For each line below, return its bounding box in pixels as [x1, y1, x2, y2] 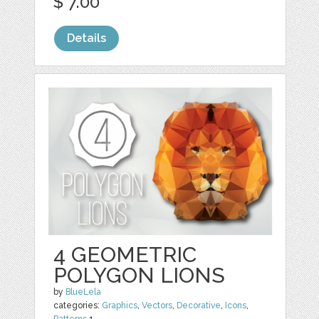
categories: [53, 300, 103, 311]
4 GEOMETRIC [53, 242, 197, 268]
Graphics [102, 300, 138, 311]
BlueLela [66, 287, 102, 298]
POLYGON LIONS [53, 263, 226, 288]
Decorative [177, 300, 221, 311]
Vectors [142, 300, 173, 311]
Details [67, 31, 107, 46]
